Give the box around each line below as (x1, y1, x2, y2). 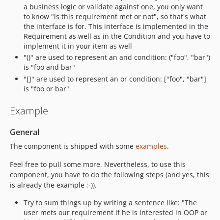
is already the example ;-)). (10, 180, 97, 190)
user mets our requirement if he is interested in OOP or (24, 207, 207, 217)
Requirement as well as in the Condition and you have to (24, 31, 210, 41)
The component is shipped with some (10, 141, 136, 151)
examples (136, 141, 167, 151)
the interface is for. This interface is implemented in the (24, 21, 208, 31)
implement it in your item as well (24, 41, 132, 51)
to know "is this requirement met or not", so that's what (24, 11, 206, 21)
